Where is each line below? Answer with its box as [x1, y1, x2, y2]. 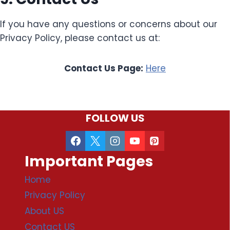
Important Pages [25, 151, 153, 171]
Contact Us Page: [64, 62, 143, 74]
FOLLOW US [85, 111, 145, 126]
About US [25, 205, 64, 218]
